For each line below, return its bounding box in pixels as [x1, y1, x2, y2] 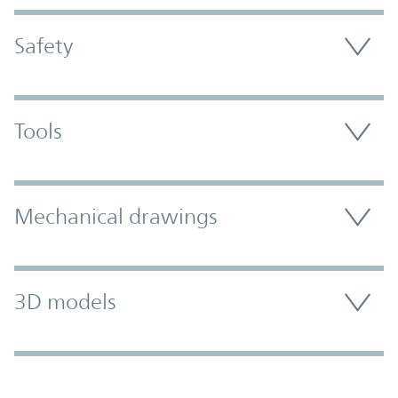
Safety [14, 34, 73, 60]
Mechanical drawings [14, 204, 218, 230]
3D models [14, 290, 116, 315]
